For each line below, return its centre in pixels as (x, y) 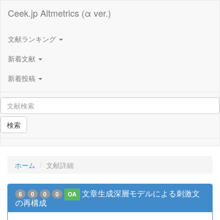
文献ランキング (33, 39)
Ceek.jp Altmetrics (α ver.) (59, 13)
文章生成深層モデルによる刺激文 (141, 193)
